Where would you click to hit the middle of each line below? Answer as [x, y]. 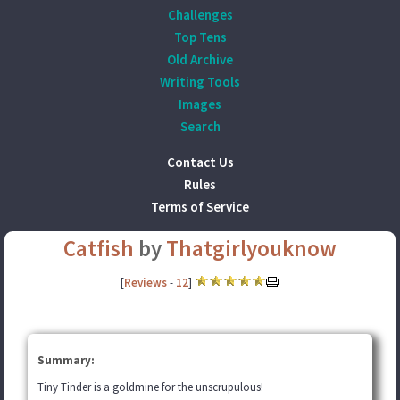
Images [200, 104]
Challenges [200, 15]
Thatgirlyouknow [251, 248]
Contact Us [200, 162]
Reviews [146, 283]
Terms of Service [200, 207]
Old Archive [200, 59]
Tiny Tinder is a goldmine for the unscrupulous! [150, 387]
